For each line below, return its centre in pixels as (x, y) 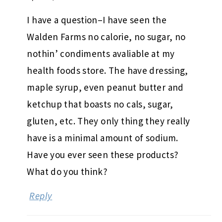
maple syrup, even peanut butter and (105, 87)
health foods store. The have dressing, (108, 71)
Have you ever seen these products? (103, 155)
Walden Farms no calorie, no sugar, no (106, 37)
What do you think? (67, 172)
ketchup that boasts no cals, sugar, (100, 104)
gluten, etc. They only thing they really (109, 121)
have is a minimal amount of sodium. (103, 138)
